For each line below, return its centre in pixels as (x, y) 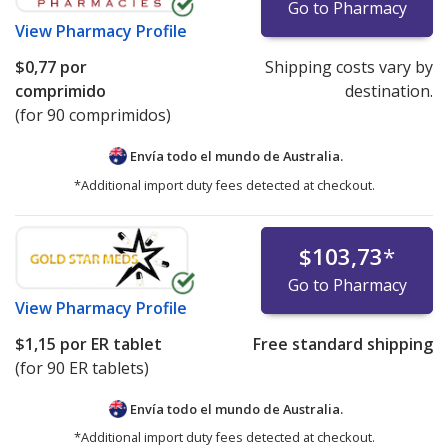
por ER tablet (109, 343)
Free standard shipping (342, 343)
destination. (388, 90)
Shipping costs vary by (348, 66)
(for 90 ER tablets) (82, 367)
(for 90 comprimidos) (93, 114)
